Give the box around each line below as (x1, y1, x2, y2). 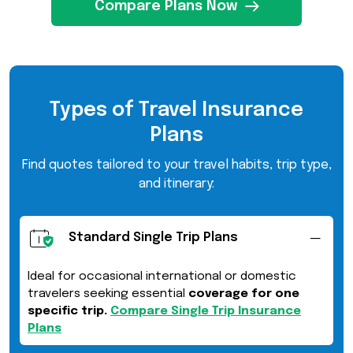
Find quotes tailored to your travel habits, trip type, (21, 158, 332, 173)
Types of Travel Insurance (50, 100, 303, 121)
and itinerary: (139, 177, 214, 191)
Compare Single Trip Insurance (110, 304, 301, 318)
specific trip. (28, 304, 107, 318)
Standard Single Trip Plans (69, 230, 238, 244)
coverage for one (188, 287, 299, 300)
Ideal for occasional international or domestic (28, 269, 296, 283)
